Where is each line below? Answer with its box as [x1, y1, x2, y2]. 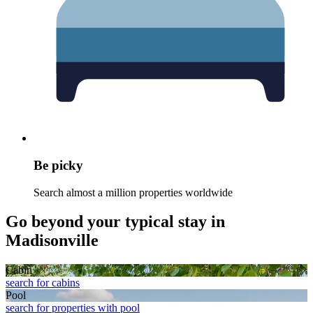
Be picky [34, 157, 83, 173]
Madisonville [6, 231, 99, 250]
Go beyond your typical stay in [6, 212, 225, 231]
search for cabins [6, 277, 80, 289]
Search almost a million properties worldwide [34, 186, 233, 198]
